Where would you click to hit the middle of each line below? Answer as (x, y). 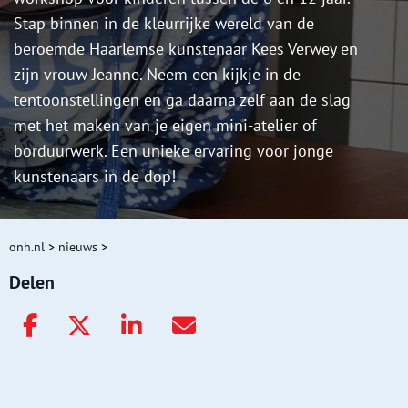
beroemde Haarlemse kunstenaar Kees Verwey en (186, 49)
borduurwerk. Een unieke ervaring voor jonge (173, 151)
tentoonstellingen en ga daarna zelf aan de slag (182, 100)
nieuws (78, 247)
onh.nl (27, 247)
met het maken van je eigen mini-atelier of (165, 126)
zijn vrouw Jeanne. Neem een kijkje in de (157, 75)
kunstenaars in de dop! (95, 177)
